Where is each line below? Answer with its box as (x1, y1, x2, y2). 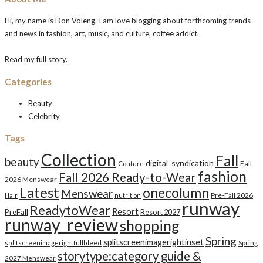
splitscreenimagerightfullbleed (5, 239, 102, 247)
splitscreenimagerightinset (103, 237, 204, 248)
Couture (118, 160, 144, 168)
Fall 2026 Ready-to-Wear (59, 170, 196, 185)
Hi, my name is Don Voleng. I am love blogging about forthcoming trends (5, 16, 251, 26)
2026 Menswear (5, 175, 57, 184)
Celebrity (28, 111, 60, 121)
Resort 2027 (140, 207, 180, 217)
